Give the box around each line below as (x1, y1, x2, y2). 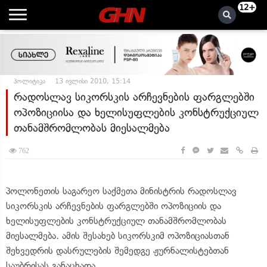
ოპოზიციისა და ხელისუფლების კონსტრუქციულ (14, 105, 259, 119)
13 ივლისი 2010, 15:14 (55, 77, 131, 85)
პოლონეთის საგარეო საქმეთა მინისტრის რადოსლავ (6, 185, 237, 197)
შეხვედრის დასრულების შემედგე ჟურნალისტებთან (6, 245, 229, 256)
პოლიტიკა (14, 77, 45, 85)
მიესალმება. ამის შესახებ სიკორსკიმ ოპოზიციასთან (6, 230, 229, 241)
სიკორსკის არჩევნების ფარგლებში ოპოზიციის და (6, 200, 221, 212)
